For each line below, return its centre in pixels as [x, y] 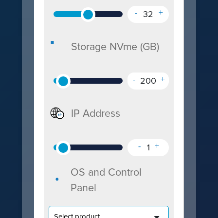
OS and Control [106, 172]
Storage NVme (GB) [115, 47]
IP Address [95, 113]
